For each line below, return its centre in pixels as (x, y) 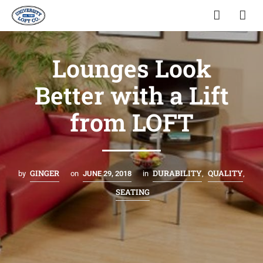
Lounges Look (131, 68)
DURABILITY (177, 173)
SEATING (133, 192)
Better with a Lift (131, 95)
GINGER (45, 173)
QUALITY (225, 173)
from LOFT (131, 122)
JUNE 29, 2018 (107, 173)
